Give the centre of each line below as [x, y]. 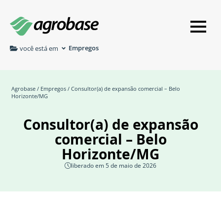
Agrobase [23, 89]
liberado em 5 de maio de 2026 [114, 166]
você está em [39, 48]
